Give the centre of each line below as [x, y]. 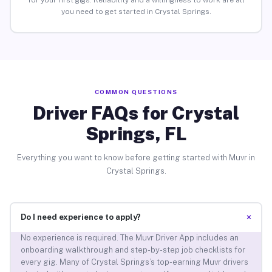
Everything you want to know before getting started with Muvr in [136, 157]
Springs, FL [136, 133]
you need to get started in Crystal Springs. [136, 12]
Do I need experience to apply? [80, 217]
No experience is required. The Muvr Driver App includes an [129, 238]
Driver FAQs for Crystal [136, 113]
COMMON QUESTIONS [136, 91]
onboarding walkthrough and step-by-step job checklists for [133, 250]
